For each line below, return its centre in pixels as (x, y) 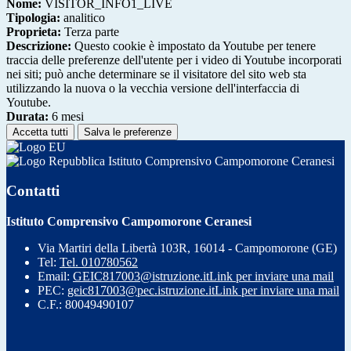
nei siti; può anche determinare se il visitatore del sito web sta (156, 74)
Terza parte (90, 31)
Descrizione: (39, 45)
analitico (83, 17)
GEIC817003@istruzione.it (141, 276)
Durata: (27, 116)
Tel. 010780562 (99, 262)
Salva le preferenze (128, 132)
